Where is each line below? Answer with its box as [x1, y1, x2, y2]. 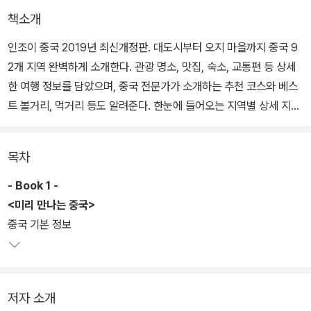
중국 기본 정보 [8, 217, 72, 232]
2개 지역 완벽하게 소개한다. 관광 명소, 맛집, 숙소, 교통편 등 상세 [8, 60, 296, 74]
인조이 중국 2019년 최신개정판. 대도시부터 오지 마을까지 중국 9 [8, 40, 298, 55]
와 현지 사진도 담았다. [8, 118, 106, 133]
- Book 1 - [8, 178, 61, 193]
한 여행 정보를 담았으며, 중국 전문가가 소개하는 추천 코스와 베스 [8, 79, 298, 94]
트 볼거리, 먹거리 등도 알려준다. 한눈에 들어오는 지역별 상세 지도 [8, 99, 301, 113]
